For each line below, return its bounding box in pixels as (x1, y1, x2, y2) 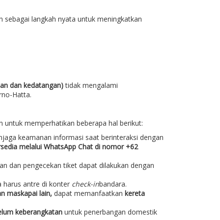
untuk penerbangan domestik (62, 207, 157, 217)
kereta (124, 189, 145, 198)
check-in (71, 179, 99, 189)
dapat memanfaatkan (52, 189, 125, 198)
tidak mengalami (63, 81, 118, 90)
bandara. (99, 179, 127, 189)
